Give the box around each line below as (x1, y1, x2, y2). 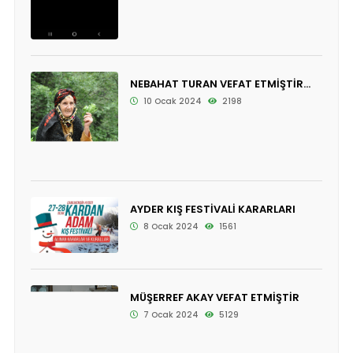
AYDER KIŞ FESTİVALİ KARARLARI (129, 201, 295, 217)
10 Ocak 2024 (140, 95, 202, 107)
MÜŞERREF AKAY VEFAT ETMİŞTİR (129, 290, 299, 306)
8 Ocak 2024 (140, 220, 199, 232)
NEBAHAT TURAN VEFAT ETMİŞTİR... (129, 76, 310, 91)
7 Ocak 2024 (140, 309, 199, 321)
